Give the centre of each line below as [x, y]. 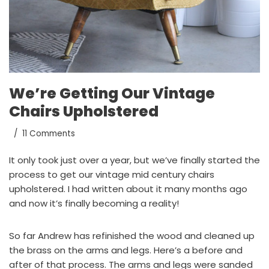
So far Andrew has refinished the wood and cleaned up [132, 236]
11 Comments [49, 134]
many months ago [206, 189]
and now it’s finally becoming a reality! [94, 204]
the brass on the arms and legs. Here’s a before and [126, 250]
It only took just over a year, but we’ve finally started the [134, 160]
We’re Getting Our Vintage [112, 94]
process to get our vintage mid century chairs [112, 175]
